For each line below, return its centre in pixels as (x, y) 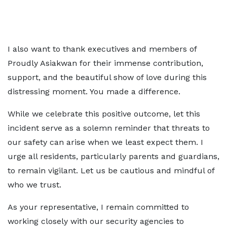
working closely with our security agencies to (96, 221)
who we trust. (34, 185)
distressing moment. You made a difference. (94, 91)
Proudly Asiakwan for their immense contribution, (105, 63)
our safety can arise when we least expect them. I (105, 142)
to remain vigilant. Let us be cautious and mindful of (111, 171)
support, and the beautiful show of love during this (107, 77)
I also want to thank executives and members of (102, 49)
